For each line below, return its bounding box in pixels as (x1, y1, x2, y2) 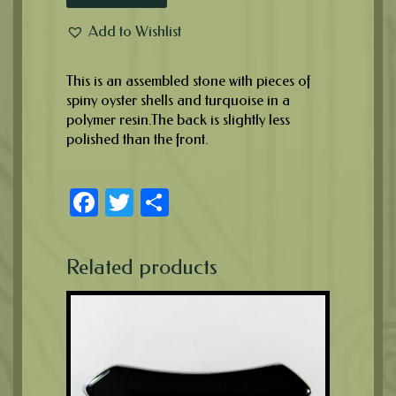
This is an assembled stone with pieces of (66, 72, 310, 90)
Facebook (98, 186, 211, 219)
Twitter (133, 186, 209, 219)
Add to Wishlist (88, 21, 181, 40)
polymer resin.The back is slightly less (66, 110, 290, 129)
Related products (66, 255, 217, 280)
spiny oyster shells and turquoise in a (66, 91, 290, 110)
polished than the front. (66, 130, 209, 148)
